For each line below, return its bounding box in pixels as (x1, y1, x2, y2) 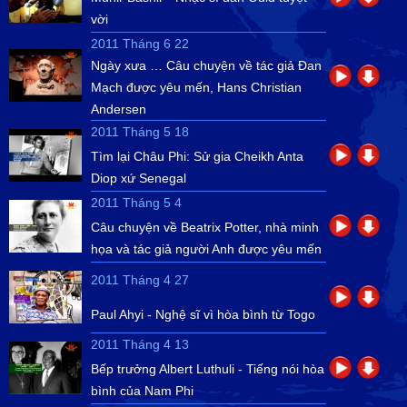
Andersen (91, 102, 146, 116)
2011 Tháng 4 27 (91, 273, 189, 287)
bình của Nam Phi (91, 383, 194, 398)
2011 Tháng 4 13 (91, 337, 189, 352)
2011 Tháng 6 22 (91, 36, 189, 51)
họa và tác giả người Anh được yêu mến (91, 242, 322, 256)
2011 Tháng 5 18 (91, 124, 189, 139)
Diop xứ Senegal (91, 171, 186, 185)
